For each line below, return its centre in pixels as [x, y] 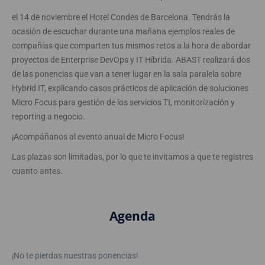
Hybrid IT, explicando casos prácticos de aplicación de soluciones [130, 88]
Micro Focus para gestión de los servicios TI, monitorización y [123, 102]
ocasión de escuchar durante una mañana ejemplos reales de [123, 31]
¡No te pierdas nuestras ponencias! [75, 256]
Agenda [132, 216]
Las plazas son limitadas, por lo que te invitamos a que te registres [132, 157]
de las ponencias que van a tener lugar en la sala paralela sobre [127, 74]
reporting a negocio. [49, 117]
